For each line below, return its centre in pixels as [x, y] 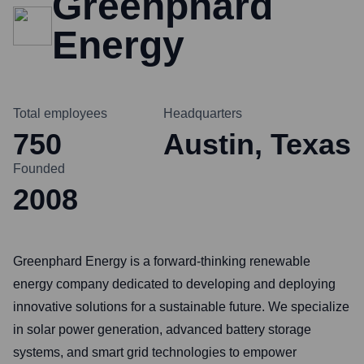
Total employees [60, 113]
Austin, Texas [257, 144]
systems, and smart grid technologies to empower [155, 352]
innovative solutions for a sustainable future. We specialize [181, 307]
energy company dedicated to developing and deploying [174, 284]
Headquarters [203, 113]
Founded [39, 169]
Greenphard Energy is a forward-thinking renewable [162, 261]
